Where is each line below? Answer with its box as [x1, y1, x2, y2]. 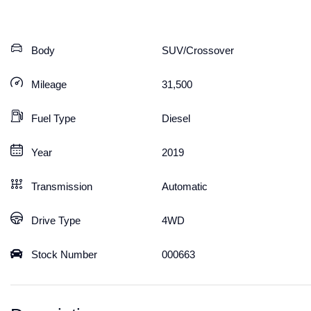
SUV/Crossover [161, 44, 234, 56]
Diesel [161, 112, 190, 124]
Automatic [161, 180, 208, 192]
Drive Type [31, 215, 81, 226]
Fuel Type [31, 112, 76, 124]
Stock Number [31, 249, 97, 260]
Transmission [31, 180, 92, 192]
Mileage [31, 78, 67, 90]
